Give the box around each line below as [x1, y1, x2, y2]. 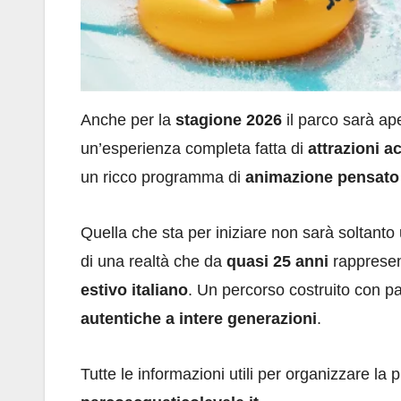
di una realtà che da [81, 252, 226, 270]
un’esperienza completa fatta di [81, 139, 308, 158]
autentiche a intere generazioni [81, 309, 317, 328]
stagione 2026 [175, 110, 282, 129]
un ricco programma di [81, 167, 245, 186]
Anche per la [81, 110, 175, 129]
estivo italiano [81, 280, 188, 299]
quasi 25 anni [226, 252, 328, 270]
